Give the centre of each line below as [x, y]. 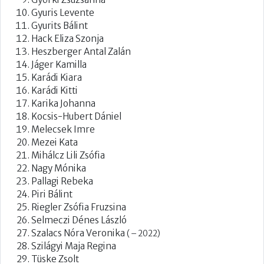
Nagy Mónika [59, 168]
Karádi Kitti [55, 90]
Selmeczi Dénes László [79, 220]
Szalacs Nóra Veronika [79, 233]
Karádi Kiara [57, 77]
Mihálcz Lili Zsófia [68, 155]
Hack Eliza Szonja [67, 38]
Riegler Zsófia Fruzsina [79, 207]
